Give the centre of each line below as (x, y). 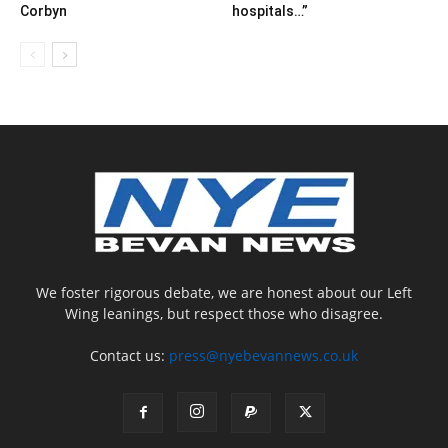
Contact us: (129, 356)
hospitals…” (269, 11)
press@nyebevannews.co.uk (263, 356)
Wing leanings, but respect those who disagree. (224, 314)
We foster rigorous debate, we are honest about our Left (224, 293)
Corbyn (43, 11)
